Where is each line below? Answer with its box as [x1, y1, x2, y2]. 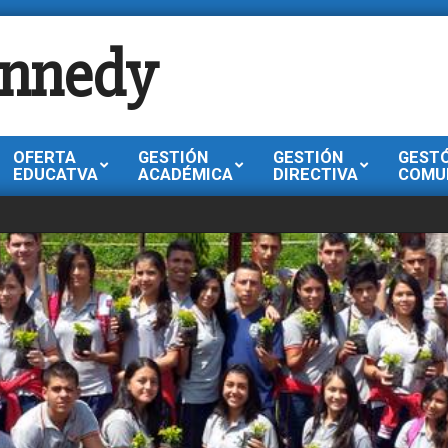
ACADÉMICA [138, 165, 233, 184]
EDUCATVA [13, 165, 98, 184]
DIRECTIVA [273, 165, 358, 184]
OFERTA [13, 148, 76, 167]
